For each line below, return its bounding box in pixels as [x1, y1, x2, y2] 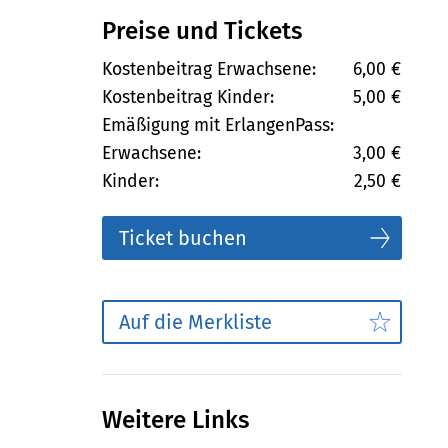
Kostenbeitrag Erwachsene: [102, 58, 316, 80]
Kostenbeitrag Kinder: [102, 86, 274, 108]
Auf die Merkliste [119, 309, 272, 334]
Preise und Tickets [102, 15, 303, 45]
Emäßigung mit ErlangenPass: [102, 114, 334, 136]
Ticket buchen [119, 225, 247, 250]
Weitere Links [102, 404, 250, 434]
